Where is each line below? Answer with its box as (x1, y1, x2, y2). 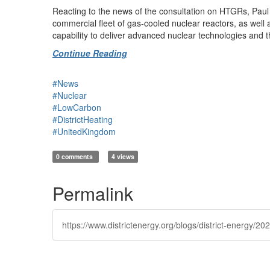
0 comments (56, 152, 95, 161)
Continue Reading (52, 47, 127, 59)
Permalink (52, 180, 133, 206)
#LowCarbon (52, 101, 101, 113)
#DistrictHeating (52, 113, 113, 125)
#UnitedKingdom (52, 125, 116, 137)
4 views (111, 152, 134, 161)
